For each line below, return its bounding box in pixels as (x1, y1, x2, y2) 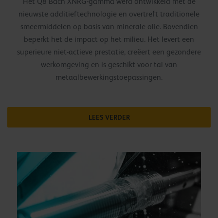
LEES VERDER (88, 113, 130, 121)
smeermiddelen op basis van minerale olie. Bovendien (20, 22, 198, 31)
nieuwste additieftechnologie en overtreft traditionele (18, 9, 200, 18)
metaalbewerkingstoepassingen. (55, 73, 163, 82)
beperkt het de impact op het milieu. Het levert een (24, 35, 194, 44)
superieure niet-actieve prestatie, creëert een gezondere (17, 47, 201, 56)
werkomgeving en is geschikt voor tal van (41, 60, 177, 69)
